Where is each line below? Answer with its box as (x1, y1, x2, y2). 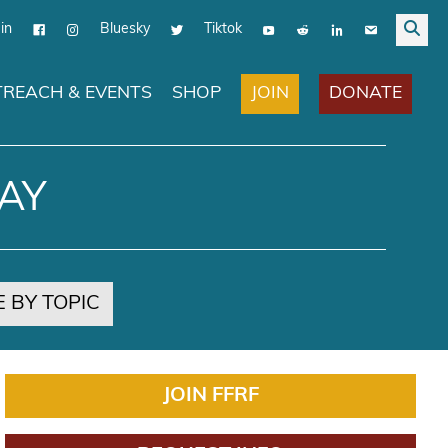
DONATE (329, 83, 402, 101)
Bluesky (100, 20, 150, 36)
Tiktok (204, 20, 242, 36)
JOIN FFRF (162, 385, 259, 405)
